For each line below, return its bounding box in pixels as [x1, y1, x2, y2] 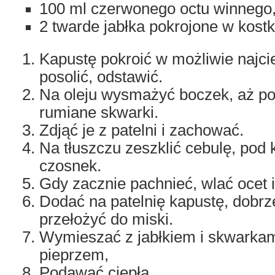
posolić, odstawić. [39, 68, 163, 85]
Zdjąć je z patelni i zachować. [39, 122, 244, 139]
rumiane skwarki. [39, 104, 158, 121]
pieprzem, [39, 246, 109, 263]
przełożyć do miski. [39, 211, 173, 228]
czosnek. [39, 157, 101, 174]
